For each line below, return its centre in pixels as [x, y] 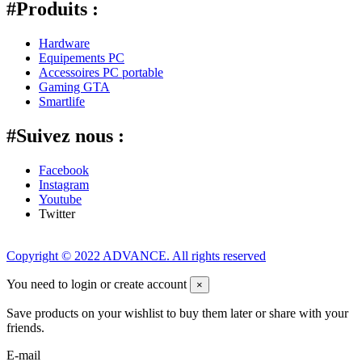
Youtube [60, 200]
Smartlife [62, 102]
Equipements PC [82, 58]
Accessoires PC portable [101, 73]
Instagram [64, 185]
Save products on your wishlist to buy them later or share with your [177, 314]
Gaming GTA [74, 87]
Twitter [57, 214]
